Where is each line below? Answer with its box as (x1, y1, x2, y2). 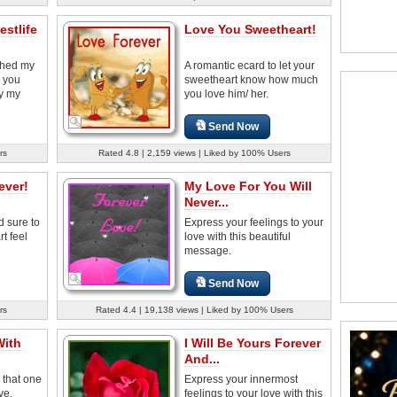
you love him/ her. (184, 87, 269, 100)
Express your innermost (184, 372, 298, 385)
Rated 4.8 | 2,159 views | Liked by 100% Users (97, 147, 291, 158)
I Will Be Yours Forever (184, 335, 321, 350)
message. (184, 244, 231, 257)
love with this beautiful (184, 230, 291, 243)
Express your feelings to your (184, 215, 323, 229)
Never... (184, 194, 229, 209)
